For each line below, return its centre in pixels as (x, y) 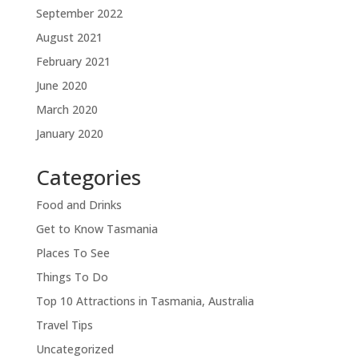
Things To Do (72, 277)
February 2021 (73, 62)
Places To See (73, 253)
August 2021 (69, 38)
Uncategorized (75, 349)
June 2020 (61, 86)
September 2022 (79, 14)
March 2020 (67, 110)
